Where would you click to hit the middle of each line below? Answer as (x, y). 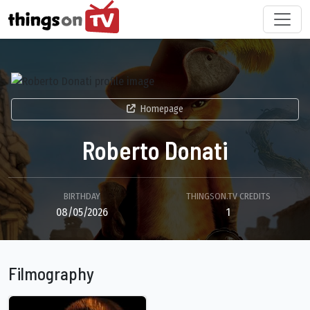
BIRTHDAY (82, 197)
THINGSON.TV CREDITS (228, 197)
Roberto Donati (155, 150)
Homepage (162, 109)
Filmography (51, 274)
